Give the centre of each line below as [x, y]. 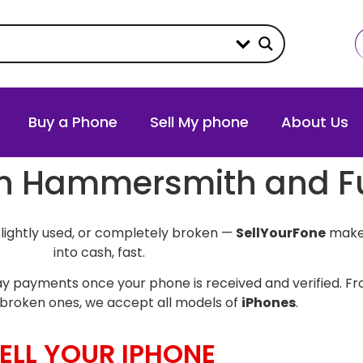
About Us [315, 122]
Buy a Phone [73, 122]
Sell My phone [199, 122]
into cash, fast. [99, 252]
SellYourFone [280, 233]
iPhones [268, 303]
